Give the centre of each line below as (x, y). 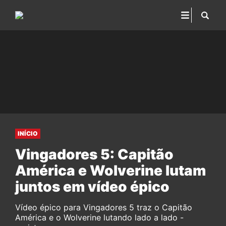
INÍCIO (28, 133)
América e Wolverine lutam (110, 171)
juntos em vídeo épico (92, 187)
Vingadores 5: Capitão (94, 154)
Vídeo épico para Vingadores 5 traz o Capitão (104, 207)
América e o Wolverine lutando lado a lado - (99, 217)
